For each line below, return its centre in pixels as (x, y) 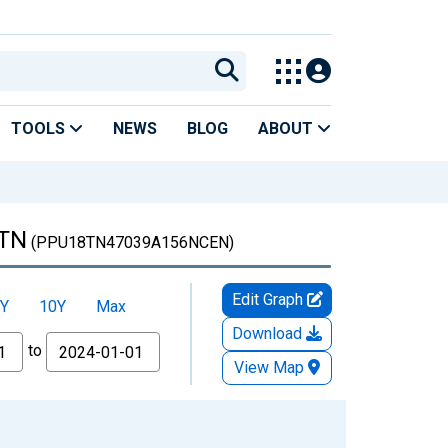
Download (269, 333)
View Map (269, 367)
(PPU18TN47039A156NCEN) (130, 242)
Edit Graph (269, 299)
